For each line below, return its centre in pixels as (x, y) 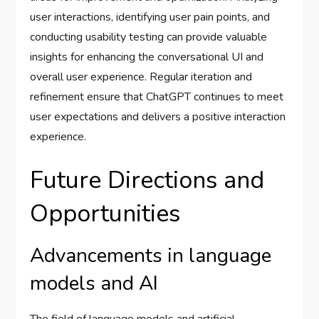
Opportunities (105, 214)
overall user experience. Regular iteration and (141, 77)
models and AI (94, 283)
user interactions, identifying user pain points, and (150, 17)
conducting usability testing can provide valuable (149, 37)
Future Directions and (147, 180)
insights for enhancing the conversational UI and (147, 57)
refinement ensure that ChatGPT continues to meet (157, 97)
